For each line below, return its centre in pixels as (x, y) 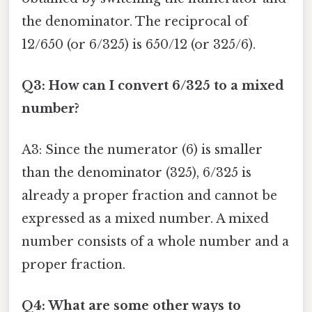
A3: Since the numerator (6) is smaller (142, 150)
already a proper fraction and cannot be (149, 196)
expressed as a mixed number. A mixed (145, 219)
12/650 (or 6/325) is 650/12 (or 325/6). (139, 44)
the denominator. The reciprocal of (135, 21)
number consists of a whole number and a (155, 242)
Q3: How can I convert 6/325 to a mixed (153, 85)
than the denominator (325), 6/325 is (136, 173)
